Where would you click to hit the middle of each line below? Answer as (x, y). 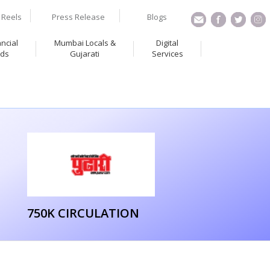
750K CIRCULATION (83, 213)
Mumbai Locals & (85, 43)
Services (167, 54)
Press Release (78, 17)
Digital (168, 43)
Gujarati (85, 54)
